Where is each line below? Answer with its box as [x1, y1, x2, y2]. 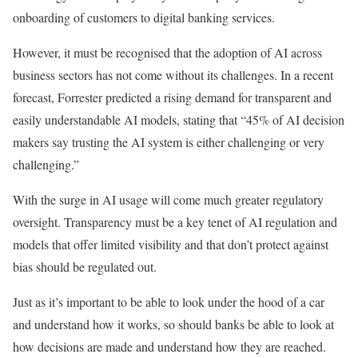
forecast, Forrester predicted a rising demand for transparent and [13, 89, 332, 106]
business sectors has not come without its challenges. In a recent [13, 66, 333, 84]
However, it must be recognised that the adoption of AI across [13, 44, 322, 62]
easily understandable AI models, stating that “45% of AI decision [13, 111, 344, 129]
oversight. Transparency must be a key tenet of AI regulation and [13, 213, 337, 231]
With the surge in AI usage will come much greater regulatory [13, 191, 324, 209]
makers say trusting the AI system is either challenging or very [13, 133, 324, 151]
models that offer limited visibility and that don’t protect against [13, 236, 328, 253]
